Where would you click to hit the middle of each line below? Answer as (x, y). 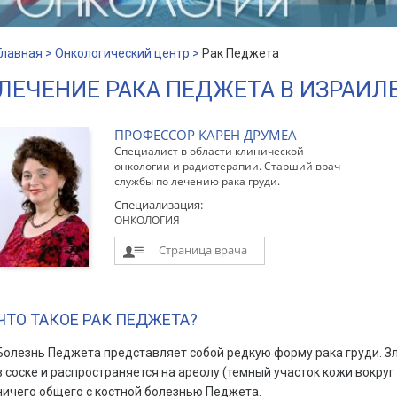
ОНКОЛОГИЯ (147, 220)
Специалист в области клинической (209, 151)
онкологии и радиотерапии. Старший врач (227, 166)
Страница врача (202, 250)
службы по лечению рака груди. (197, 181)
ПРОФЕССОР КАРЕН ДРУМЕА (205, 135)
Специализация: (158, 205)
